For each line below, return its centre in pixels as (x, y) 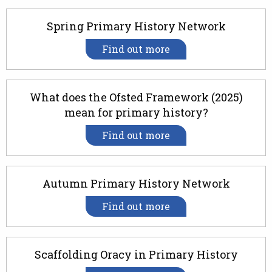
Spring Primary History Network (136, 26)
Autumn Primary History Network (136, 184)
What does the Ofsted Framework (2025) (136, 97)
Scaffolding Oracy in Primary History (136, 255)
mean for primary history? (136, 113)
